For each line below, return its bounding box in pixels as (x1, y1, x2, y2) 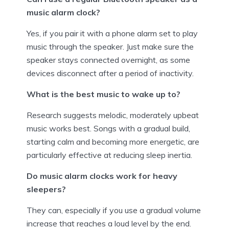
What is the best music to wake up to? (27, 88, 180, 99)
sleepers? (27, 184, 66, 194)
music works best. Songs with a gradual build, (27, 123, 190, 133)
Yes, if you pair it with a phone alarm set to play (27, 28, 198, 38)
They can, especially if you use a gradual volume (27, 204, 201, 215)
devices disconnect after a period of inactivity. (27, 67, 194, 78)
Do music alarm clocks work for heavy (27, 170, 177, 181)
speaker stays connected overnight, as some (27, 54, 190, 65)
